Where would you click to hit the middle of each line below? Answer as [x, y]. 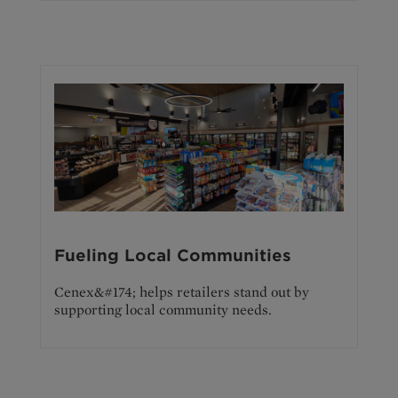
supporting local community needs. [163, 309]
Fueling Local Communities [173, 255]
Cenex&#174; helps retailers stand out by [182, 291]
